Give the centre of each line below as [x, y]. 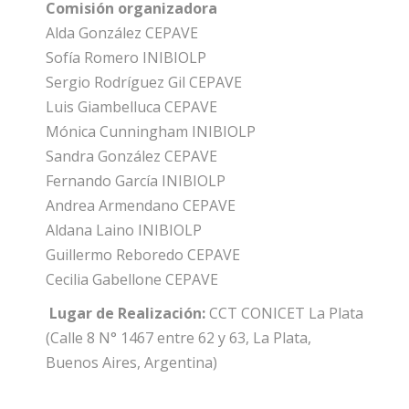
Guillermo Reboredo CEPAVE [143, 254]
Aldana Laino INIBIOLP [124, 230]
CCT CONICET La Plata [284, 313]
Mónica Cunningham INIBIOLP [151, 131]
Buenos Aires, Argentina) [131, 362]
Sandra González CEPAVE [131, 156]
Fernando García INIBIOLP [136, 180]
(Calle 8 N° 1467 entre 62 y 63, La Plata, [178, 337]
